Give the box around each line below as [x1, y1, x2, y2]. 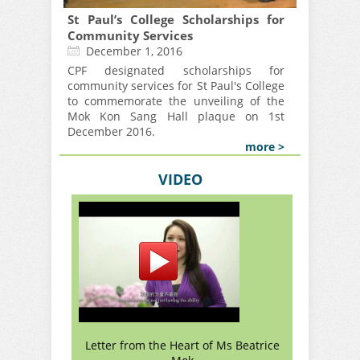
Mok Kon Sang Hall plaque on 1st [67, 108, 284, 124]
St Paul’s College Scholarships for [67, 10, 284, 27]
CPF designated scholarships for [67, 62, 284, 78]
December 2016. [67, 123, 155, 139]
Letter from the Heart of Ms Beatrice [84, 337, 280, 353]
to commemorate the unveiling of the [67, 92, 284, 108]
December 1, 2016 [86, 43, 182, 59]
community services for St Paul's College [67, 77, 284, 93]
